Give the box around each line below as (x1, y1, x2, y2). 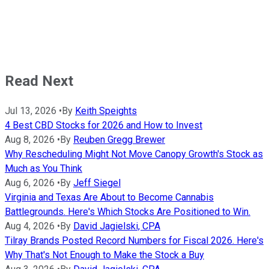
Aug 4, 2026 (5, 220, 55, 232)
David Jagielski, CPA (73, 220, 160, 232)
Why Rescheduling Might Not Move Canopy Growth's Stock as (5, 148, 263, 160)
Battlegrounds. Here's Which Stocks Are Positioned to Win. (5, 205, 250, 217)
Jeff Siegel (73, 177, 121, 189)
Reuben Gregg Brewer (73, 133, 165, 145)
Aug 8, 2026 (5, 133, 55, 145)
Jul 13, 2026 (5, 104, 56, 116)
